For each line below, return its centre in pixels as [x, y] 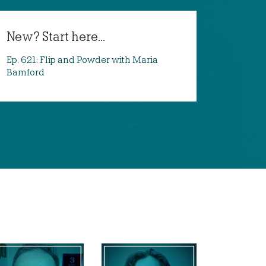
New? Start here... [56, 37]
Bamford [25, 73]
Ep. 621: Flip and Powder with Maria [82, 60]
